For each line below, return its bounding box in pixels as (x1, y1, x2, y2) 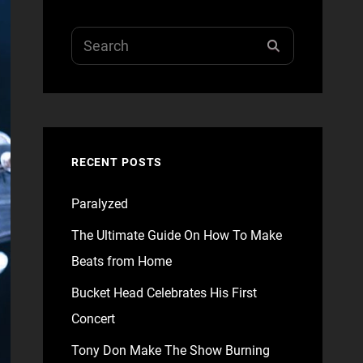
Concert (70, 311, 115, 327)
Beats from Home (70, 254, 172, 269)
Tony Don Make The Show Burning (70, 343, 270, 358)
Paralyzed (70, 196, 128, 211)
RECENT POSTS (70, 156, 163, 169)
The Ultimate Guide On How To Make (70, 228, 282, 243)
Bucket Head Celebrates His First (70, 285, 257, 301)
